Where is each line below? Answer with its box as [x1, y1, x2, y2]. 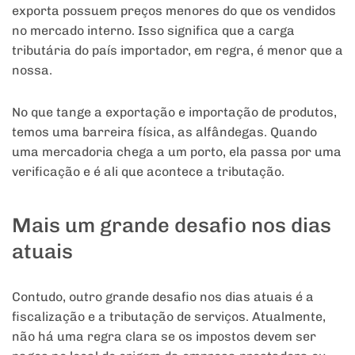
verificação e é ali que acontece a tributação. [12, 164, 284, 180]
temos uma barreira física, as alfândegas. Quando [12, 124, 317, 140]
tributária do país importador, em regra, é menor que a [12, 43, 343, 59]
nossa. [12, 63, 52, 78]
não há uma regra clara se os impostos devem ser [12, 328, 316, 344]
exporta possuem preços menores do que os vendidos [12, 3, 336, 19]
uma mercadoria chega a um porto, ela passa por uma [12, 144, 342, 160]
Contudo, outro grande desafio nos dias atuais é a [12, 288, 314, 304]
